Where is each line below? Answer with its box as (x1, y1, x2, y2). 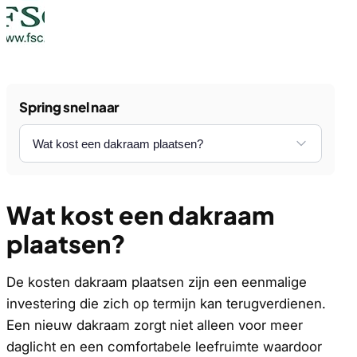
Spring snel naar (19, 98, 120, 116)
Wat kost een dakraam (6, 199, 274, 231)
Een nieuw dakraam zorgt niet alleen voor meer (6, 316, 303, 333)
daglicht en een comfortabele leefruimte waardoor (6, 338, 322, 355)
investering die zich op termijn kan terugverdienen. (6, 295, 326, 312)
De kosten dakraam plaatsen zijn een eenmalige (6, 273, 307, 290)
